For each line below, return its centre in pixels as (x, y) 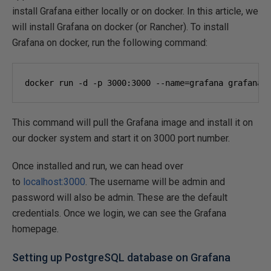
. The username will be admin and (155, 181)
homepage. (35, 229)
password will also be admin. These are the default (120, 197)
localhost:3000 (54, 181)
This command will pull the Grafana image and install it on (132, 122)
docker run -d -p (66, 83)
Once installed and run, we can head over (98, 166)
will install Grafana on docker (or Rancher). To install (120, 27)
